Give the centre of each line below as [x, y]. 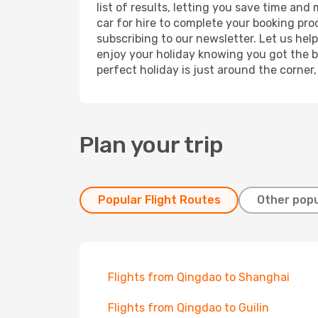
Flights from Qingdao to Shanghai [199, 277]
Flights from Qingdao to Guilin [188, 308]
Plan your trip [152, 145]
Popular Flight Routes [159, 200]
